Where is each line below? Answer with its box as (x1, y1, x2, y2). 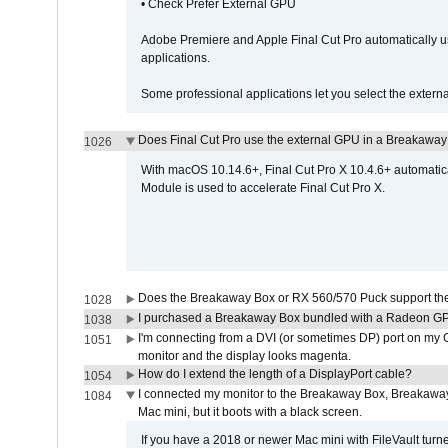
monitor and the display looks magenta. (137, 349, 351, 363)
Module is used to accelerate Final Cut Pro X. (140, 181, 385, 195)
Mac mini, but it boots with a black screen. (137, 405, 362, 419)
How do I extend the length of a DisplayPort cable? (137, 367, 412, 381)
